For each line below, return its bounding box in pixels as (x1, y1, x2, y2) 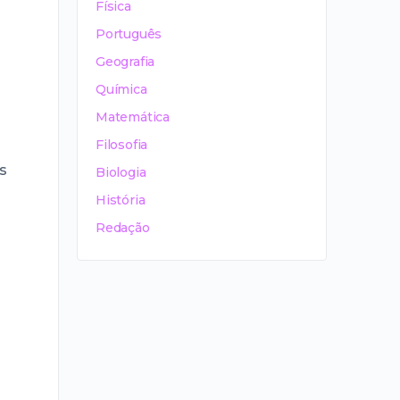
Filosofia (96, 137, 148, 153)
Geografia (96, 54, 155, 70)
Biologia (96, 164, 146, 180)
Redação (96, 220, 150, 236)
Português (96, 26, 162, 42)
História (96, 192, 146, 208)
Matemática (96, 109, 170, 125)
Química (96, 81, 147, 97)
